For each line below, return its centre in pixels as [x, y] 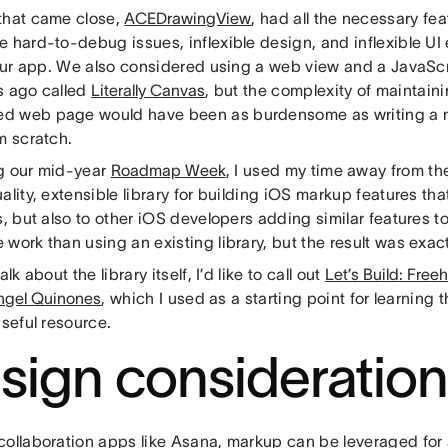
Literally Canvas [148, 89]
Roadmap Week [168, 169]
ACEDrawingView [188, 17]
